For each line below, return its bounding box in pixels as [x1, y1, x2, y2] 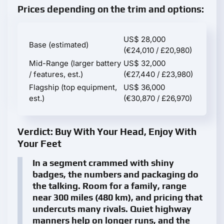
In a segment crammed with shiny [32, 157, 174, 168]
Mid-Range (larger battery [29, 58, 121, 68]
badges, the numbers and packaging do [32, 169, 198, 180]
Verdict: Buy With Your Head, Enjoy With [17, 126, 196, 137]
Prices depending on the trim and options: [17, 3, 204, 15]
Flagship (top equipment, [29, 82, 117, 92]
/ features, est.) [29, 69, 83, 79]
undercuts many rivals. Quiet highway [32, 203, 191, 214]
